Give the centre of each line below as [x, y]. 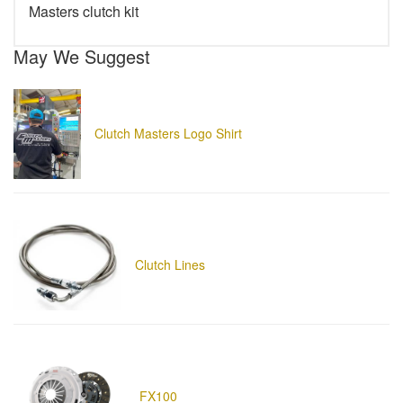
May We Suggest [82, 56]
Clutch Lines [170, 265]
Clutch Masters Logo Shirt [168, 134]
